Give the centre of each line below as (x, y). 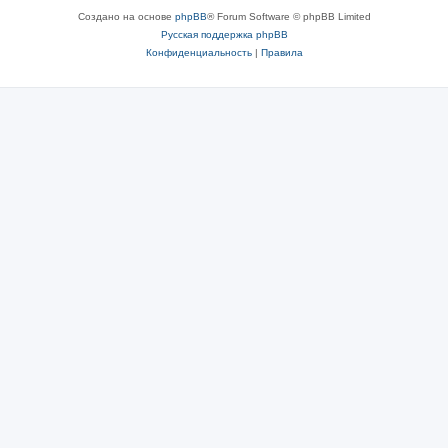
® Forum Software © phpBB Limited (288, 16)
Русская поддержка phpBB (224, 34)
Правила (281, 52)
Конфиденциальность (198, 52)
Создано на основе (126, 16)
